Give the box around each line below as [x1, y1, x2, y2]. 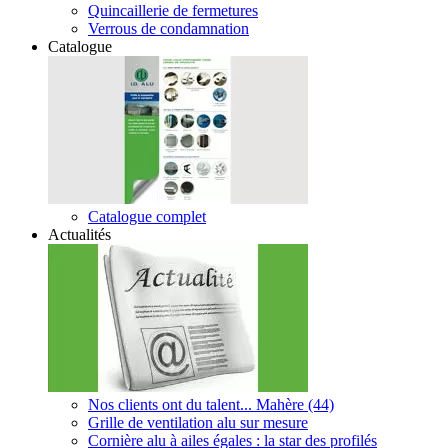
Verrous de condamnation [88, 20, 249, 37]
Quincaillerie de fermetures [88, 2, 258, 19]
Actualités [48, 226, 111, 243]
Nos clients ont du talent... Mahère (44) [88, 396, 334, 413]
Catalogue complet [88, 208, 206, 225]
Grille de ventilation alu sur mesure [88, 414, 308, 431]
